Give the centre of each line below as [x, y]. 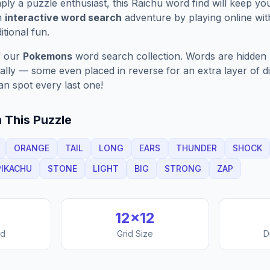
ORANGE [32, 148]
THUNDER [196, 148]
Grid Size [135, 234]
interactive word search [63, 17]
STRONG [183, 168]
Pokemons [48, 56]
